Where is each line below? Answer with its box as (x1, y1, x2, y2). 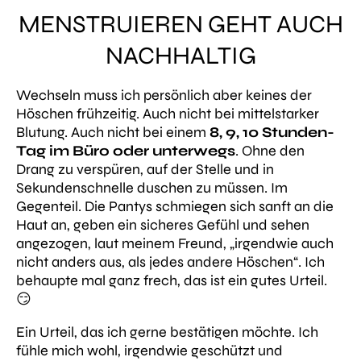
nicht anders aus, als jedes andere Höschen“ (16, 252, 298, 271)
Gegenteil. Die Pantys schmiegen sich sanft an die (16, 197, 334, 215)
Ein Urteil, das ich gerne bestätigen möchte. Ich (16, 322, 318, 341)
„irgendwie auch (230, 234, 334, 252)
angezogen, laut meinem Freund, (16, 234, 230, 252)
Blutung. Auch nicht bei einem (16, 122, 210, 141)
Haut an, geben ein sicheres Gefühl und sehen (16, 215, 309, 234)
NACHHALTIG (105, 40, 256, 70)
